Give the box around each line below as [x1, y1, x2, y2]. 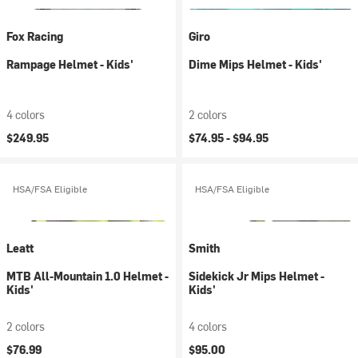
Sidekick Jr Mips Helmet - [189, 268, 324, 284]
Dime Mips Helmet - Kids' [189, 57, 322, 72]
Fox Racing [6, 29, 63, 44]
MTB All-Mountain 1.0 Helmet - [6, 268, 169, 284]
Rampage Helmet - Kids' [6, 57, 133, 72]
